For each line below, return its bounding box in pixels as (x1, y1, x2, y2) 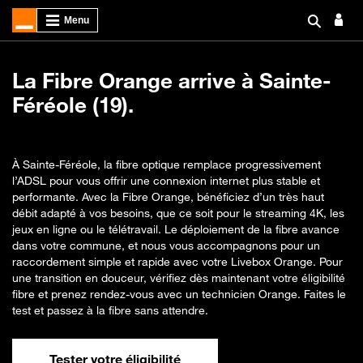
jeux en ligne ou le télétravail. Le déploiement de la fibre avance (12, 222, 340, 236)
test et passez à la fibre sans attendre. (12, 303, 208, 317)
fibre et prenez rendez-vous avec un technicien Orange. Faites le (12, 287, 346, 301)
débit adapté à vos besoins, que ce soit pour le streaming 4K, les (12, 206, 344, 220)
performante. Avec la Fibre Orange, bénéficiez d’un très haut (12, 190, 324, 203)
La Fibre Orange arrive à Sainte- (12, 68, 331, 93)
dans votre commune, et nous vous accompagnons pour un (12, 238, 320, 252)
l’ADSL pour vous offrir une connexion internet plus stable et (12, 173, 320, 187)
